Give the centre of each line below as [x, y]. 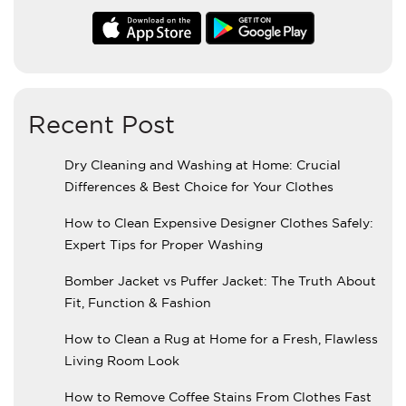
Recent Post [101, 124]
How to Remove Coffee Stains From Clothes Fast [218, 396]
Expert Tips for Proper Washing [164, 244]
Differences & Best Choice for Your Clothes [199, 186]
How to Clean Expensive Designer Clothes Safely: [219, 222]
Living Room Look [122, 360]
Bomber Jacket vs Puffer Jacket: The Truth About [220, 280]
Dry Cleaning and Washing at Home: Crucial [203, 164]
